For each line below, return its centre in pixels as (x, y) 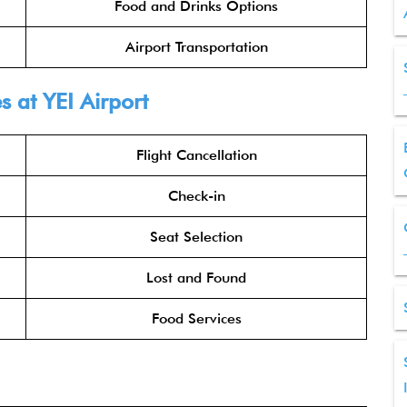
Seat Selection (196, 237)
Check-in (196, 196)
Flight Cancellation (196, 155)
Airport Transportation (196, 47)
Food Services (196, 318)
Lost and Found (196, 278)
